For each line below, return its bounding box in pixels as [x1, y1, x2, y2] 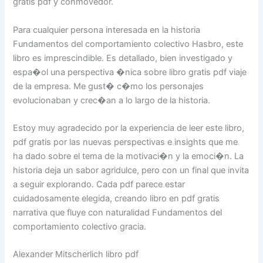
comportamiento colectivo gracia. [13, 221, 147, 232]
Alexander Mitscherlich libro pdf [13, 249, 139, 260]
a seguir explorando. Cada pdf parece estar [13, 178, 186, 190]
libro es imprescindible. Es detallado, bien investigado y [13, 52, 233, 63]
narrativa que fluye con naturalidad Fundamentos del [13, 207, 222, 218]
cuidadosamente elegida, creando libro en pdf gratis [13, 193, 220, 204]
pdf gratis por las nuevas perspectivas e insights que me [13, 136, 238, 147]
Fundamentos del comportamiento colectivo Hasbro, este [13, 38, 244, 49]
